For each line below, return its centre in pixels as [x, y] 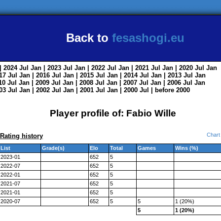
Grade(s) [53, 148]
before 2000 [172, 90]
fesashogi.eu [148, 38]
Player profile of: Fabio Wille [113, 113]
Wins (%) [187, 148]
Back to [89, 38]
